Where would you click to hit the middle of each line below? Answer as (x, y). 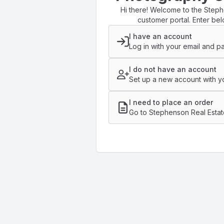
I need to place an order (171, 102)
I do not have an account (173, 69)
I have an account (160, 36)
